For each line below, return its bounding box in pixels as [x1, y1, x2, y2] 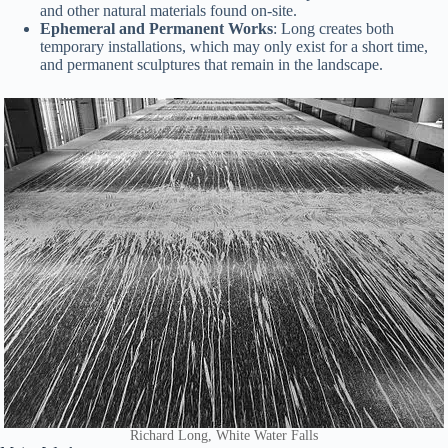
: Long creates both [273, 19, 394, 37]
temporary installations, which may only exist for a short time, [40, 37, 428, 55]
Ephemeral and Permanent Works [40, 19, 273, 37]
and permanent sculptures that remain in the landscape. [40, 55, 383, 73]
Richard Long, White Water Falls [130, 427, 318, 443]
